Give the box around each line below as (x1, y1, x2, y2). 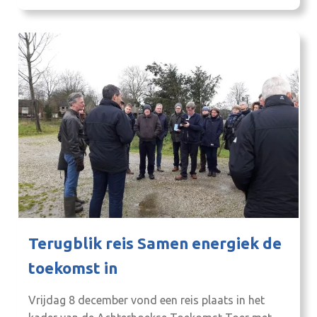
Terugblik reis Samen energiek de (28, 234, 282, 253)
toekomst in (28, 259, 117, 277)
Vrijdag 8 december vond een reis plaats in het (28, 294, 265, 307)
